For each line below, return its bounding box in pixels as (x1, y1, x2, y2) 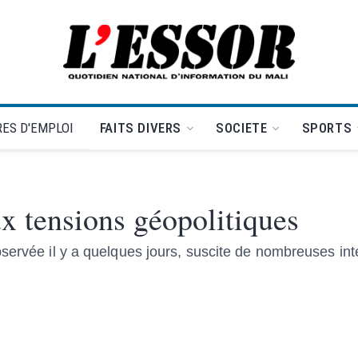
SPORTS (301, 120, 352, 136)
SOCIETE (216, 120, 268, 136)
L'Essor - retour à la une (177, 51, 312, 70)
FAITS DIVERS (99, 120, 182, 136)
